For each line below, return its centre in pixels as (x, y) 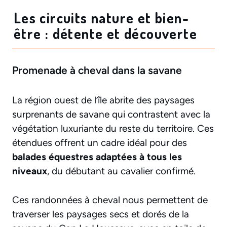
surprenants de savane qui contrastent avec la (111, 115)
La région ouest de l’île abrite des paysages (103, 100)
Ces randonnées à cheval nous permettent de (110, 200)
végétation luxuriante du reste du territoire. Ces (113, 129)
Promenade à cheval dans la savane (97, 70)
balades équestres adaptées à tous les (97, 157)
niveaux (30, 171)
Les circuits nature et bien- (101, 18)
